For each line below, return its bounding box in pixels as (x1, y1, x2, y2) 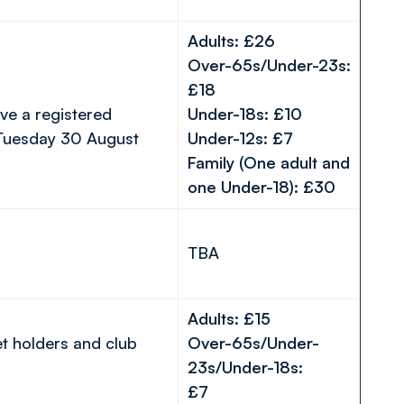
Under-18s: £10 (188, 104, 320, 124)
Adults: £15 (188, 308, 284, 328)
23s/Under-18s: (188, 357, 303, 377)
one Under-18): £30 (188, 177, 335, 197)
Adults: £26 (188, 31, 289, 50)
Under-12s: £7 (188, 128, 311, 148)
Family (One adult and (188, 152, 350, 172)
